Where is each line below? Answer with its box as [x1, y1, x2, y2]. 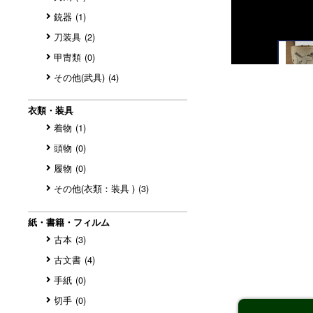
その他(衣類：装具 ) [53, 182, 135, 196]
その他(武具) [53, 70, 105, 84]
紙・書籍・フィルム [28, 216, 110, 229]
